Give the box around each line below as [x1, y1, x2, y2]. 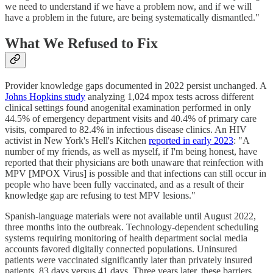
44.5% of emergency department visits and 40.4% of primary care [5, 113, 257, 124]
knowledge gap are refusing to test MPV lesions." [5, 190, 196, 200]
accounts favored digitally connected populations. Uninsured [5, 243, 237, 254]
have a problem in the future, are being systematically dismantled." [5, 12, 260, 23]
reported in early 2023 [149, 135, 233, 146]
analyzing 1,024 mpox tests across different [85, 91, 253, 102]
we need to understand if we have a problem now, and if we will [5, 1, 252, 12]
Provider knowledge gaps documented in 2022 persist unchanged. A [5, 80, 266, 91]
